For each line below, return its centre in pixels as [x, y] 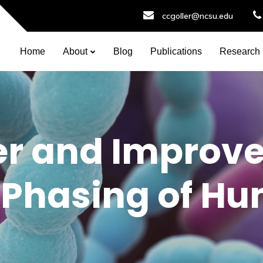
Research [240, 51]
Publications [176, 51]
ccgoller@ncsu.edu [198, 16]
